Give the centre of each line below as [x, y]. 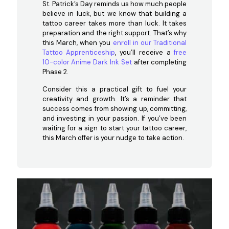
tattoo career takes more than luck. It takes [114, 23]
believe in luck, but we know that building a [114, 13]
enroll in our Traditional [150, 42]
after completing [159, 62]
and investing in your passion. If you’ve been [114, 118]
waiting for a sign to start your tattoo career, [114, 128]
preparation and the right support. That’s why [114, 33]
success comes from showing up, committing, [114, 108]
